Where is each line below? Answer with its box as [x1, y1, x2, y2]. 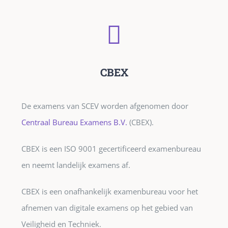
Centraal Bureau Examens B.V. [21, 117, 129, 128]
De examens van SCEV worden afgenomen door [21, 101, 188, 111]
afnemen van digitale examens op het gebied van [21, 203, 193, 213]
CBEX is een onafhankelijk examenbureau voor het [21, 186, 198, 197]
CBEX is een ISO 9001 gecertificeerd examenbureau [21, 144, 201, 154]
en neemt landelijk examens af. [21, 160, 130, 170]
